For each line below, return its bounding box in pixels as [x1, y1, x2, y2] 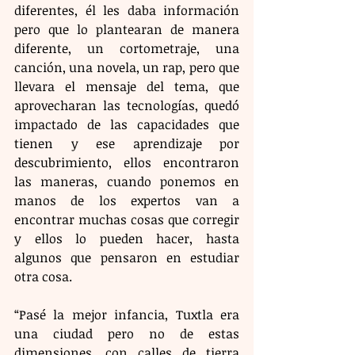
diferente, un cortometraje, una [14, 40, 239, 58]
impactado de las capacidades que [14, 116, 239, 134]
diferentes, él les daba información [14, 2, 239, 20]
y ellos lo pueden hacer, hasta [14, 230, 239, 248]
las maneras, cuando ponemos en [14, 173, 239, 191]
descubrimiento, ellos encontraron [14, 154, 239, 172]
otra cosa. [14, 268, 72, 286]
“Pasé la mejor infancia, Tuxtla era [14, 306, 239, 324]
